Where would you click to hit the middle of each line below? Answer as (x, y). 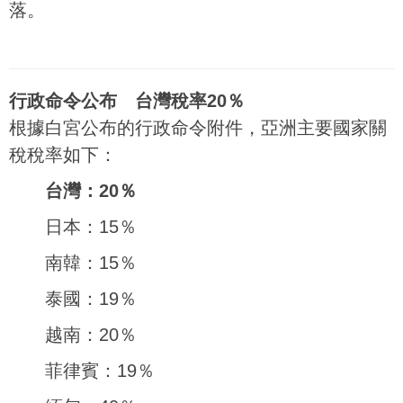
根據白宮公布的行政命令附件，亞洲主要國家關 (198, 128)
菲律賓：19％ (100, 371)
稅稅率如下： (63, 155)
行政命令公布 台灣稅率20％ (127, 101)
